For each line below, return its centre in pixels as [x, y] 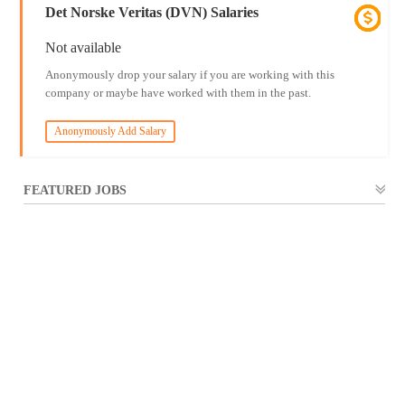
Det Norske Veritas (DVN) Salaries [151, 12]
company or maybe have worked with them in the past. [178, 93]
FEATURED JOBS [75, 190]
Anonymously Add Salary [110, 131]
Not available [83, 47]
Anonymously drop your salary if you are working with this [189, 75]
